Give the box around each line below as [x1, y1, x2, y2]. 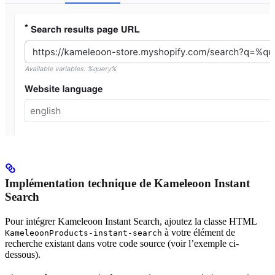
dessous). [5, 249, 41, 260]
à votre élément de [162, 227, 235, 238]
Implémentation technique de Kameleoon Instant [5, 177, 250, 190]
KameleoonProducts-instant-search [5, 228, 162, 238]
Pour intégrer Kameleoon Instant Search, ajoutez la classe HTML [5, 216, 257, 227]
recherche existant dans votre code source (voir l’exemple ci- [5, 238, 239, 249]
